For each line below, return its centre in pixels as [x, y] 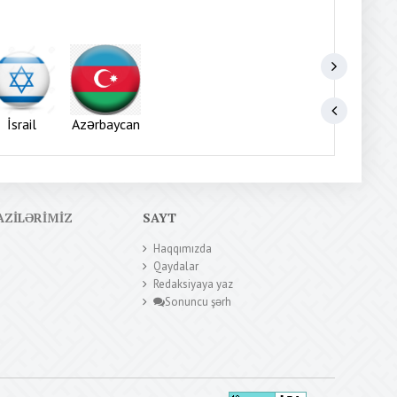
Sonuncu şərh [198, 302]
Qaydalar [176, 266]
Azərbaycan [105, 124]
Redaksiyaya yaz [194, 284]
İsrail [21, 124]
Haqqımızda [183, 249]
